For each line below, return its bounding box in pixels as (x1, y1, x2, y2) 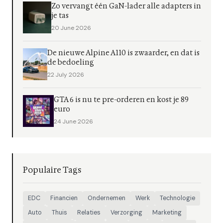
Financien (50, 194, 78, 202)
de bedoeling (47, 58, 95, 67)
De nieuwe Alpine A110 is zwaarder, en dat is (47, 48, 200, 58)
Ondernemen (88, 194, 125, 202)
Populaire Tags (23, 165, 82, 175)
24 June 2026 (53, 117, 93, 125)
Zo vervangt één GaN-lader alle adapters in (51, 1, 201, 11)
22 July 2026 (47, 71, 85, 79)
